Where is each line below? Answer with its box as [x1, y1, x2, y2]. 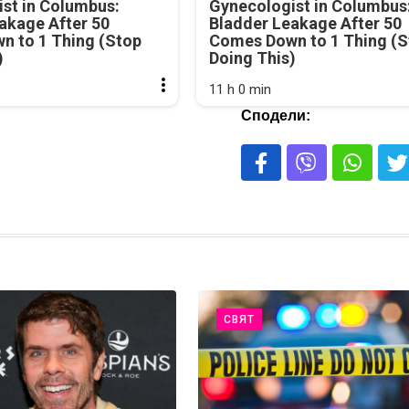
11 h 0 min [208, 81, 271, 99]
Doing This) [208, 48, 296, 68]
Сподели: [240, 108, 310, 124]
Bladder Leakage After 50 [208, 14, 402, 34]
